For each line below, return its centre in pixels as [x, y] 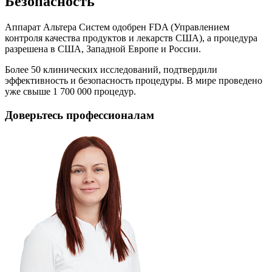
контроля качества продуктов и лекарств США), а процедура [131, 38]
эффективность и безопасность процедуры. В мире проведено [134, 80]
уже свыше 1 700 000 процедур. [70, 91]
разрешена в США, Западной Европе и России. [103, 49]
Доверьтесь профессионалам [80, 115]
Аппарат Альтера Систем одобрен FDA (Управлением [117, 27]
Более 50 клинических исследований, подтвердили [111, 69]
